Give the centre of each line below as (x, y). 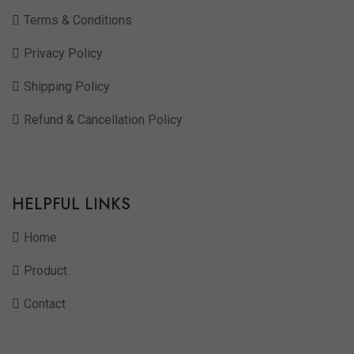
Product (45, 271)
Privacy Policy (63, 54)
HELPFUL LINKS (71, 205)
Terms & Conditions (78, 21)
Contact (45, 304)
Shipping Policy (67, 87)
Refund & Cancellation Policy (103, 120)
